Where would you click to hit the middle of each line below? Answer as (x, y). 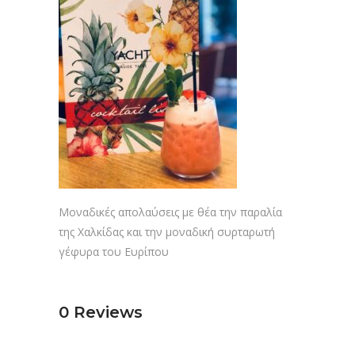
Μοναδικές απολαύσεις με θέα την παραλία (170, 212)
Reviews (108, 312)
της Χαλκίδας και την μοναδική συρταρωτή (167, 231)
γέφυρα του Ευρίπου (114, 251)
